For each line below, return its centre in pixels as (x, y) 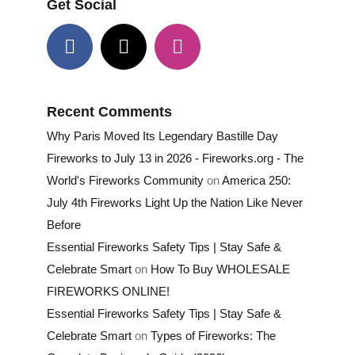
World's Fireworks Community (125, 180)
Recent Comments (109, 112)
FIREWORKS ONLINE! (108, 291)
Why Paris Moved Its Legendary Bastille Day (162, 136)
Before (63, 224)
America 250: (256, 180)
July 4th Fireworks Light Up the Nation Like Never (174, 202)
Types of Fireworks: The (213, 335)
